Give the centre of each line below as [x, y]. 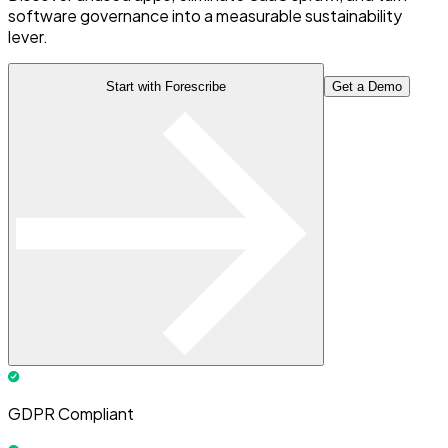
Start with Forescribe [166, 86]
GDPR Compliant [71, 413]
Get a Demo [367, 86]
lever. [28, 36]
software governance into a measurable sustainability [205, 15]
